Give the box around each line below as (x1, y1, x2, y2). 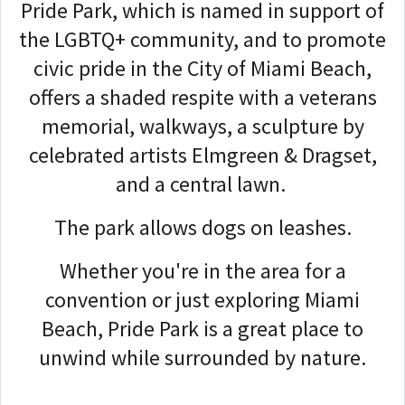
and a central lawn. (115, 169, 290, 198)
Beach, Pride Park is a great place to (42, 314, 363, 343)
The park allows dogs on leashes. (53, 212, 352, 241)
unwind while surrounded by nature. (39, 343, 366, 372)
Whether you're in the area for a (59, 256, 346, 285)
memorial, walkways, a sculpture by (41, 111, 364, 140)
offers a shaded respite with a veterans (28, 82, 377, 111)
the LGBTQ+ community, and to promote (19, 24, 386, 53)
